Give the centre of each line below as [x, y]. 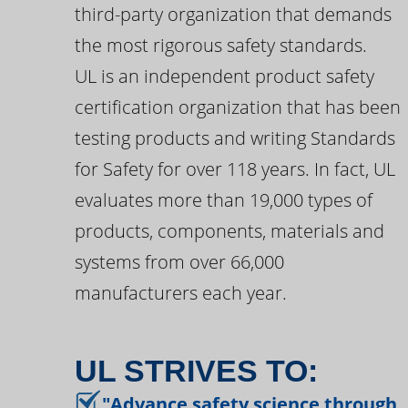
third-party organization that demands [233, 15]
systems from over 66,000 [179, 262]
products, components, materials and [229, 231]
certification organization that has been [237, 107]
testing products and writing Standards [235, 138]
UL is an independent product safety [224, 76]
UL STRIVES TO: [196, 371]
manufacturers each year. [180, 293]
